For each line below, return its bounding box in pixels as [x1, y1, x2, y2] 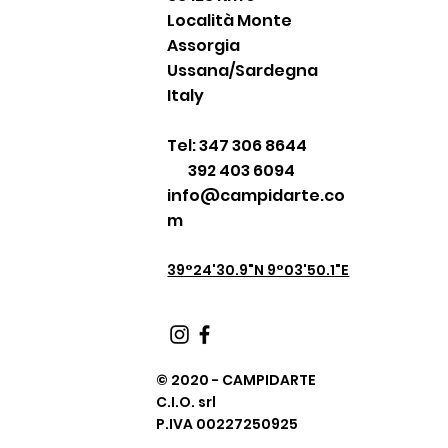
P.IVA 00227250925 [156, 414, 299, 434]
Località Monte [167, 9, 293, 32]
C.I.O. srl [156, 392, 217, 412]
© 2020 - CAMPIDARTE [156, 370, 317, 390]
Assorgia [167, 34, 241, 57]
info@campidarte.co [167, 184, 346, 207]
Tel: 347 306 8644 [167, 134, 308, 157]
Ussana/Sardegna [167, 59, 319, 82]
